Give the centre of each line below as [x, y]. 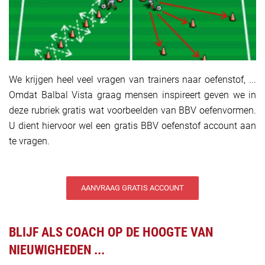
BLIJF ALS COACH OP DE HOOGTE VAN [111, 232]
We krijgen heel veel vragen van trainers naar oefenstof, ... [132, 80]
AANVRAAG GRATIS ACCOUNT [132, 188]
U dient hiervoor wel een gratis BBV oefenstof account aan [132, 126]
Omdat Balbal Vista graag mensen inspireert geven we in [132, 95]
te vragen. [29, 141]
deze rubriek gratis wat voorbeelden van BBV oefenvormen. [132, 111]
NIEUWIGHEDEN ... [57, 250]
